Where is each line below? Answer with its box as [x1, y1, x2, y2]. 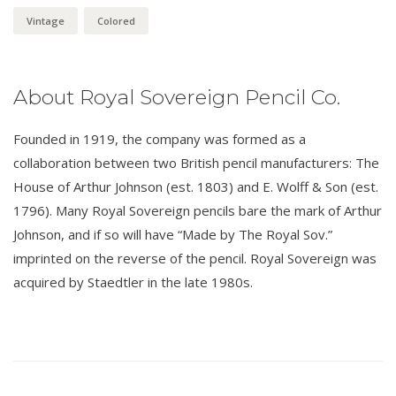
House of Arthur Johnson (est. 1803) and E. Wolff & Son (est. [13, 177, 378, 195]
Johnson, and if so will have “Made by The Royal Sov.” [13, 225, 332, 243]
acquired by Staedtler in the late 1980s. [13, 272, 253, 291]
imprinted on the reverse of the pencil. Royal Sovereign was [13, 248, 377, 267]
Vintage [27, 13, 65, 27]
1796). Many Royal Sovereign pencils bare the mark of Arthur [13, 201, 382, 219]
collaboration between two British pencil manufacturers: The [13, 153, 379, 171]
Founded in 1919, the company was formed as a [13, 129, 306, 148]
